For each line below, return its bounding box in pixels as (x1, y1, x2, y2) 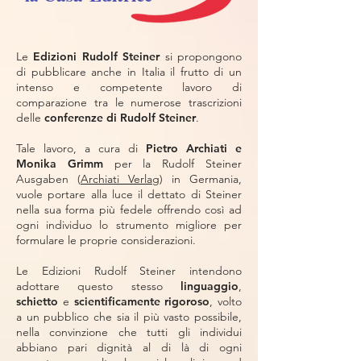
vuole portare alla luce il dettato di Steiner (16, 187, 242, 201)
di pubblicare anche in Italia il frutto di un (16, 64, 242, 79)
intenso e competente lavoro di (16, 80, 242, 94)
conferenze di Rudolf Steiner (44, 110, 196, 125)
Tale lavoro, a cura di (16, 141, 146, 156)
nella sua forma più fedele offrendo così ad (16, 202, 242, 217)
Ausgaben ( (16, 172, 81, 186)
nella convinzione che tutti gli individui (16, 325, 242, 339)
